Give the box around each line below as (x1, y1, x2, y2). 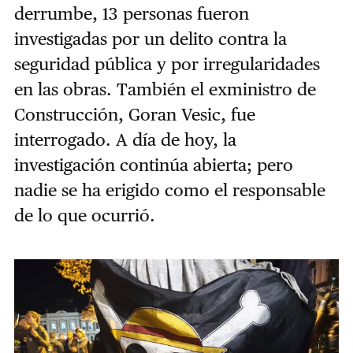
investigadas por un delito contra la (13, 28, 287, 49)
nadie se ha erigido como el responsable (13, 179, 325, 200)
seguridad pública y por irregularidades (13, 53, 320, 74)
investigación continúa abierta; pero (13, 154, 293, 175)
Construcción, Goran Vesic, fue (13, 103, 255, 124)
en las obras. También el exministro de (13, 78, 316, 99)
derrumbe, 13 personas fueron (13, 2, 249, 24)
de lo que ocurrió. (13, 204, 155, 225)
